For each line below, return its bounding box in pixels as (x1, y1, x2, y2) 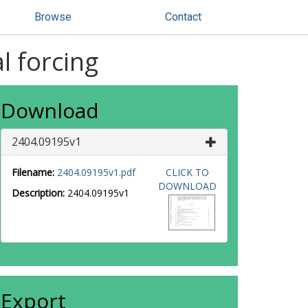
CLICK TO (165, 166, 209, 179)
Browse (34, 10, 71, 23)
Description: (12, 186, 65, 199)
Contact (165, 10, 201, 23)
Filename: (12, 166, 54, 179)
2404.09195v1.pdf (57, 166, 135, 179)
